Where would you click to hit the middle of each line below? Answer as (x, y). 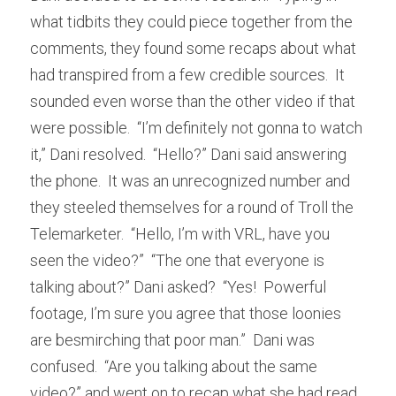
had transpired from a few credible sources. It (187, 75)
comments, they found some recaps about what (193, 48)
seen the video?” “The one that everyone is (177, 260)
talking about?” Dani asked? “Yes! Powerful (178, 287)
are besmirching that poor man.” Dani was (172, 340)
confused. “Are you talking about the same (174, 366)
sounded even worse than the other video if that (193, 101)
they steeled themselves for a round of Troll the (192, 207)
